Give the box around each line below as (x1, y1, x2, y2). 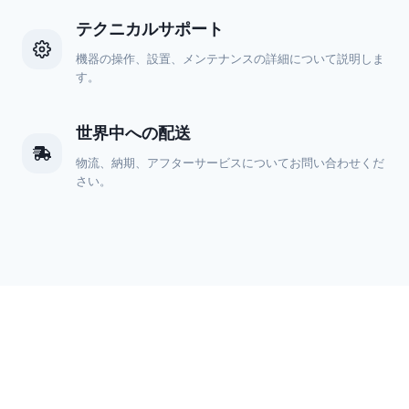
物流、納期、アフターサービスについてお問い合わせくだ (76, 155, 384, 171)
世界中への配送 (76, 121, 191, 144)
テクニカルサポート (76, 17, 224, 40)
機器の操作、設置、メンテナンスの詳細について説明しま (76, 51, 384, 67)
